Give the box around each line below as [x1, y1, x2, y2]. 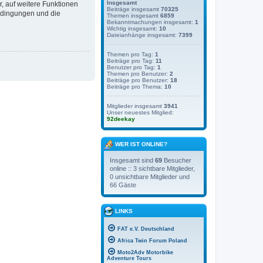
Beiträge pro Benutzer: [107, 77, 170, 84]
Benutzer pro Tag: [107, 64, 157, 71]
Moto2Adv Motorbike [117, 249, 173, 255]
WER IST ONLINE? [113, 141, 167, 148]
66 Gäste [110, 181, 136, 188]
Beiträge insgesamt [107, 6, 161, 13]
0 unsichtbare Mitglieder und [110, 173, 190, 180]
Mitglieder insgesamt [107, 103, 164, 110]
